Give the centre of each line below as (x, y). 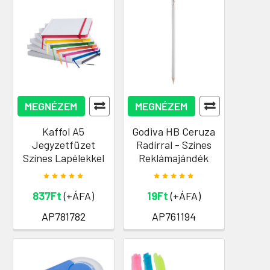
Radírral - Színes (174, 144)
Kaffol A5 (63, 131)
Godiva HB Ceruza (174, 131)
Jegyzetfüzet (63, 144)
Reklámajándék (174, 158)
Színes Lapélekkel (63, 158)
